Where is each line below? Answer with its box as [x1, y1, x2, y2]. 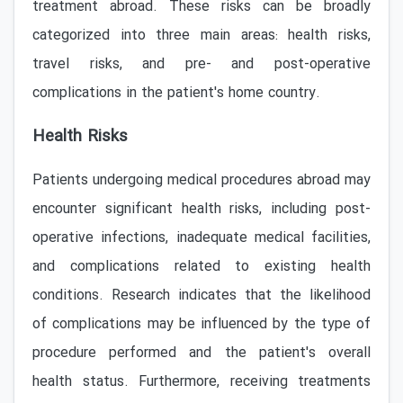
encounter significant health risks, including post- [32, 198, 371, 220]
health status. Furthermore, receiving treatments [32, 371, 371, 393]
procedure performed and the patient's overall [32, 342, 371, 364]
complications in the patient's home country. [32, 82, 320, 104]
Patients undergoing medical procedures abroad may [32, 169, 371, 192]
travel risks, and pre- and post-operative [32, 53, 371, 76]
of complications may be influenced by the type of [32, 313, 371, 336]
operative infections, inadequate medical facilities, [32, 227, 371, 249]
